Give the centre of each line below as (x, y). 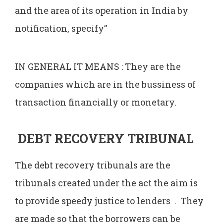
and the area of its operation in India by (102, 10)
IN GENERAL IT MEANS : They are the (98, 66)
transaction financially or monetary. (96, 102)
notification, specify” (61, 28)
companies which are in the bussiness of (105, 84)
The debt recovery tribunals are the (93, 165)
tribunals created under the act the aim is (106, 183)
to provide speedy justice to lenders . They (109, 201)
